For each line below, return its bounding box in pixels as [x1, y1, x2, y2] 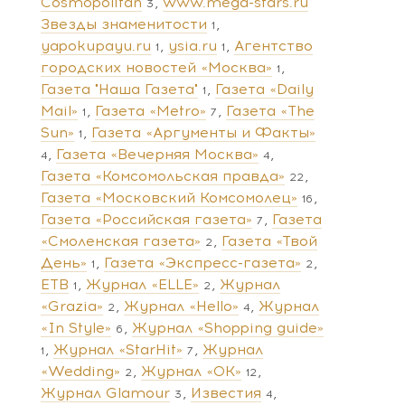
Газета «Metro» [95, 101, 206, 119]
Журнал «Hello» [124, 297, 239, 315]
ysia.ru [168, 36, 217, 54]
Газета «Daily [215, 80, 314, 98]
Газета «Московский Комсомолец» [41, 188, 297, 206]
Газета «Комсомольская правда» [41, 166, 285, 184]
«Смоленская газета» [41, 231, 201, 250]
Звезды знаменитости [41, 14, 207, 33]
